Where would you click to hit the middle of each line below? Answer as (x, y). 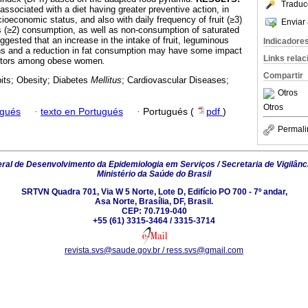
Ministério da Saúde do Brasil (154, 174)
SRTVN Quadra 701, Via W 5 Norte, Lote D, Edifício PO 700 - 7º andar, (154, 191)
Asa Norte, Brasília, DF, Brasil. (154, 201)
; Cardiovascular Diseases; (175, 80)
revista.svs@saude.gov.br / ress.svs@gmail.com (154, 250)
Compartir (283, 76)
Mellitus (106, 80)
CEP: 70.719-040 (154, 211)
